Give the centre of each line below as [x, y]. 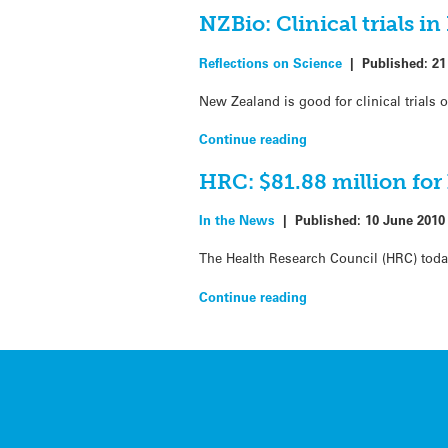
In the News [237, 220]
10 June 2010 [405, 220]
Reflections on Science [271, 62]
